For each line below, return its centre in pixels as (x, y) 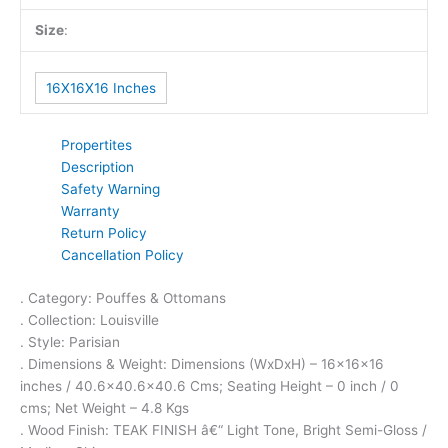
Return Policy (104, 233)
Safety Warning (111, 189)
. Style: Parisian (70, 341)
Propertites (97, 145)
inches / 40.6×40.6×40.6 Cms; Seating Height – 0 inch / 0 (209, 385)
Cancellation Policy (123, 255)
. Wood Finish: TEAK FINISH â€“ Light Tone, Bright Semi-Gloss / (223, 429)
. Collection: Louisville (89, 319)
